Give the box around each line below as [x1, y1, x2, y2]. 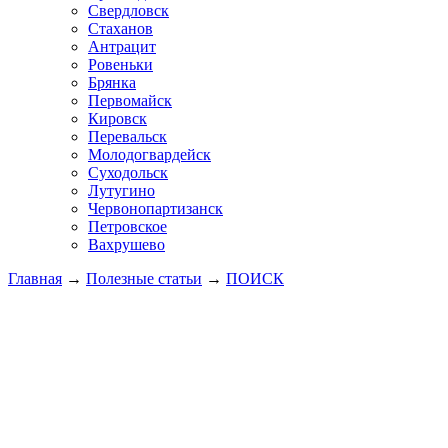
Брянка [88, 74, 136, 91]
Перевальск [88, 128, 167, 145]
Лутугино [88, 182, 155, 199]
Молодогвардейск [88, 146, 211, 163]
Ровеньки [88, 56, 153, 73]
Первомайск [88, 92, 172, 109]
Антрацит [88, 38, 156, 55]
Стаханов [88, 20, 153, 37]
